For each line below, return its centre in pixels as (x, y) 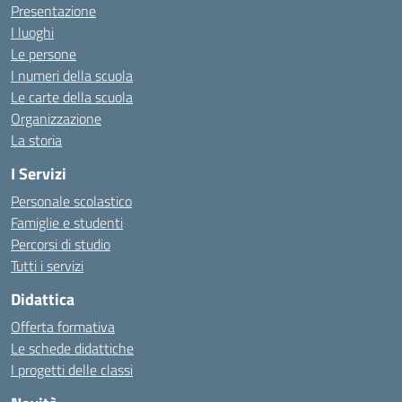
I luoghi (32, 32)
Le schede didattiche (72, 348)
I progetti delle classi (72, 369)
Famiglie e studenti (67, 222)
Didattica (43, 299)
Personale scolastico (71, 201)
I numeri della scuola (72, 75)
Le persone (44, 53)
